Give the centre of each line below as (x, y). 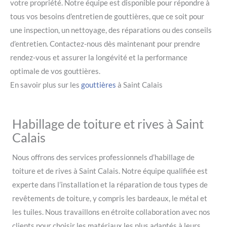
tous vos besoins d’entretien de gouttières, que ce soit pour (107, 16)
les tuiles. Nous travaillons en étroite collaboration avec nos (111, 212)
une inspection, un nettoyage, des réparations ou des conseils (111, 30)
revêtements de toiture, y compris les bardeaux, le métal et (110, 198)
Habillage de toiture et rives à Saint (108, 123)
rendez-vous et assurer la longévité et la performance (99, 57)
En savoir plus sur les (46, 85)
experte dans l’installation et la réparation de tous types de (110, 184)
